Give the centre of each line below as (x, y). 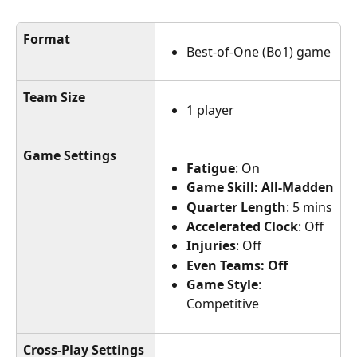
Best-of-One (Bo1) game (259, 51)
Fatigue (211, 168)
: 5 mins (309, 207)
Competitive (223, 304)
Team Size (54, 97)
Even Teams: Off (237, 265)
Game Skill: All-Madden (260, 188)
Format (47, 39)
